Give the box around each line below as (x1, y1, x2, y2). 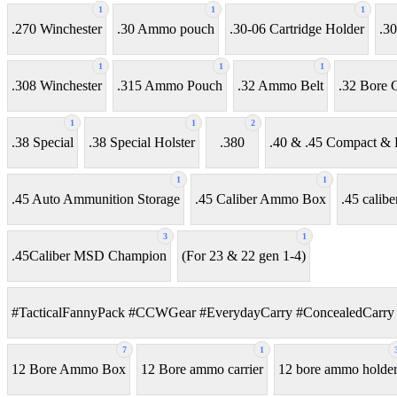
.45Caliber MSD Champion (12, 248, 167, 264)
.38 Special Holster (89, 135, 195, 151)
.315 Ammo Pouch (117, 78, 222, 94)
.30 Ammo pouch (117, 21, 214, 37)
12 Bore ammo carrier (141, 362, 263, 378)
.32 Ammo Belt (237, 78, 323, 94)
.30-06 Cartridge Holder (230, 21, 364, 37)
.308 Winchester (12, 78, 102, 94)
